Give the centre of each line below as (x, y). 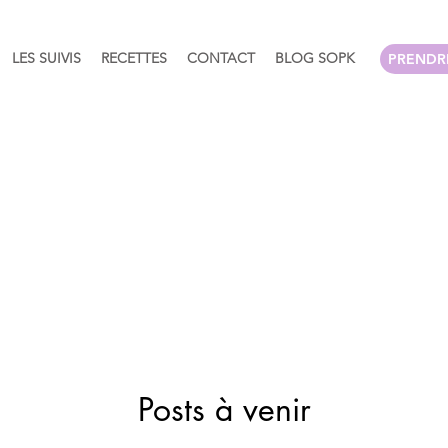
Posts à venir (224, 410)
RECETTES (134, 58)
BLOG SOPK (315, 58)
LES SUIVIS (46, 58)
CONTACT (221, 58)
